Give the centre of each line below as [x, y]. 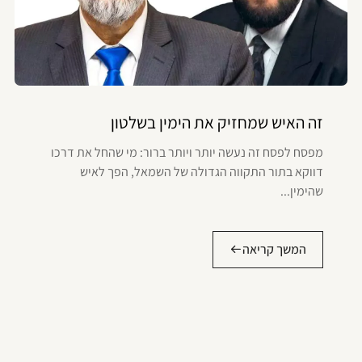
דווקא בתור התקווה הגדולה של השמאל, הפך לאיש [201, 171]
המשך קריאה [274, 249]
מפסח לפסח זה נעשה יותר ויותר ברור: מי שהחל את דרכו [187, 152]
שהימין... [301, 191]
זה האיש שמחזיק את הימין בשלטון [217, 122]
